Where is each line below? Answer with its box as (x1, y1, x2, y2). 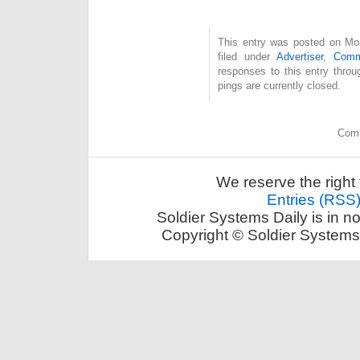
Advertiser (276, 50, 323, 63)
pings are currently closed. (218, 79, 341, 92)
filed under (218, 50, 276, 63)
